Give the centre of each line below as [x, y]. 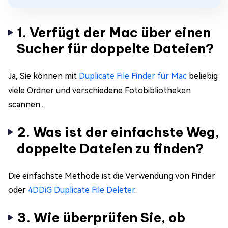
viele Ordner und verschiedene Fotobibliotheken [99, 90]
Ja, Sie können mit [44, 76]
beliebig [202, 76]
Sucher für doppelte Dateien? [115, 48]
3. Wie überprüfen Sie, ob [101, 217]
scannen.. [26, 104]
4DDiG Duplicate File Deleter [81, 190]
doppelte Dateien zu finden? [110, 148]
